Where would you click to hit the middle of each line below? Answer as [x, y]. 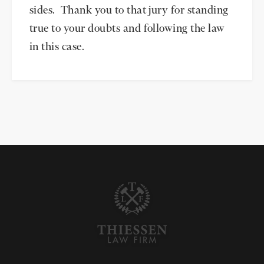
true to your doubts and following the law [127, 29]
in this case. [57, 47]
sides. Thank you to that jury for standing [129, 11]
